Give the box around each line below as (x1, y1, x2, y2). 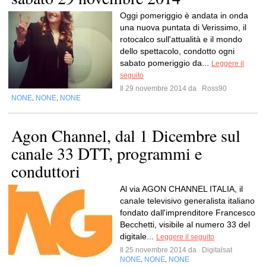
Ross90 (200, 84, 227, 93)
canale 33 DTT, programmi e (11, 142, 202, 164)
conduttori (11, 160, 80, 182)
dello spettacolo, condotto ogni (120, 46, 235, 56)
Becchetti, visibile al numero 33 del (120, 220, 250, 229)
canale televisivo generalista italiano (120, 196, 255, 205)
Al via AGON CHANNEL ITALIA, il (120, 184, 243, 194)
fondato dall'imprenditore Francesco (120, 208, 255, 217)
